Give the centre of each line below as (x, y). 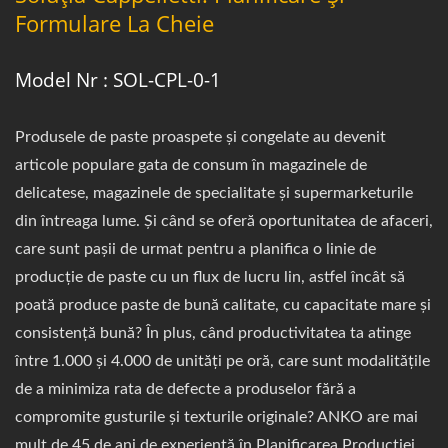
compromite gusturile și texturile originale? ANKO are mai (216, 417)
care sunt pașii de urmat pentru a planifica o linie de (195, 249)
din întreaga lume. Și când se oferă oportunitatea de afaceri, (224, 221)
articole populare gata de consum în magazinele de (191, 165)
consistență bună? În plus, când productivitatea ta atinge (213, 333)
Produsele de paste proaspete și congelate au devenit (200, 137)
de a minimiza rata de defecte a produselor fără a (185, 389)
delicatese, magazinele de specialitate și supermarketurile (214, 193)
